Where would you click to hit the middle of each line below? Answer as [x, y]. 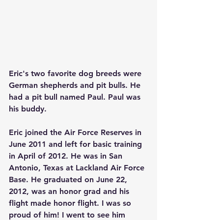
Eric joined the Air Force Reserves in [76, 133]
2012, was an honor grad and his [70, 192]
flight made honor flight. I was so [71, 203]
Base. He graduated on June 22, [69, 180]
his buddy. [28, 109]
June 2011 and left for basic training [77, 144]
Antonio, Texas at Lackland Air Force [78, 168]
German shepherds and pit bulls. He [76, 85]
